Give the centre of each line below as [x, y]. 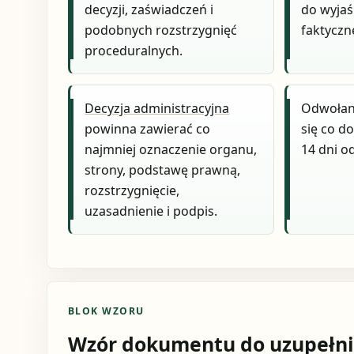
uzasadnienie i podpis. [151, 211]
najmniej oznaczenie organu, [171, 149]
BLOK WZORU [106, 311]
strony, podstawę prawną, [163, 169]
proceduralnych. [134, 51]
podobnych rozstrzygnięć [161, 30]
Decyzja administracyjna [157, 108]
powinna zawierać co [148, 128]
